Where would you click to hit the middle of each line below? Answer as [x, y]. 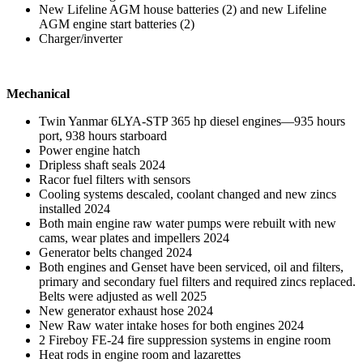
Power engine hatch [90, 151]
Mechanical [38, 94]
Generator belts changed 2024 [115, 253]
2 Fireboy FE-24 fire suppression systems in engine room [185, 340]
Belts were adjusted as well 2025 [123, 297]
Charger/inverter [81, 39]
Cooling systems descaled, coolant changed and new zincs [188, 194]
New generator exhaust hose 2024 [126, 311]
